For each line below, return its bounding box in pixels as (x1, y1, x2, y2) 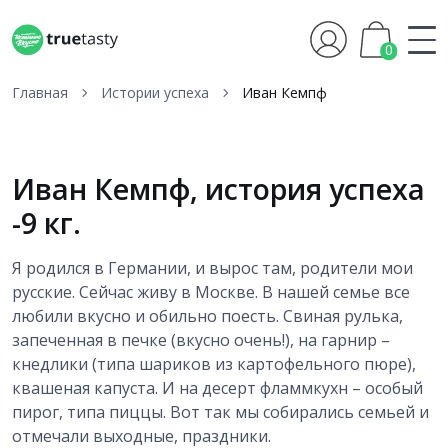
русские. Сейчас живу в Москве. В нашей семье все (12, 280, 410, 303)
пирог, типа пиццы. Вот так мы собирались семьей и (12, 400, 429, 423)
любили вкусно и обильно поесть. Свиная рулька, (12, 304, 403, 327)
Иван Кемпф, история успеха (12, 168, 425, 208)
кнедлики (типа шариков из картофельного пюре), (12, 352, 416, 375)
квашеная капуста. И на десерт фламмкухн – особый (12, 376, 423, 399)
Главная (12, 82, 68, 102)
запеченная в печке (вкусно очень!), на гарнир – (12, 328, 390, 351)
